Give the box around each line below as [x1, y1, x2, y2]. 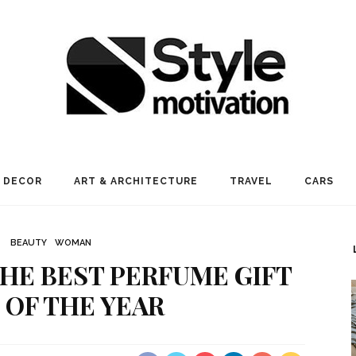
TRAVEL [230, 176, 273, 187]
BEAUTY [10, 238, 47, 248]
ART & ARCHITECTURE [74, 176, 198, 187]
